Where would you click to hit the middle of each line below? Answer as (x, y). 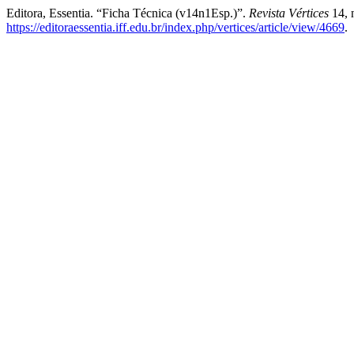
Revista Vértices (289, 13)
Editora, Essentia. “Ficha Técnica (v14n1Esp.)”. (128, 13)
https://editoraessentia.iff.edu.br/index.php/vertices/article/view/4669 (175, 27)
